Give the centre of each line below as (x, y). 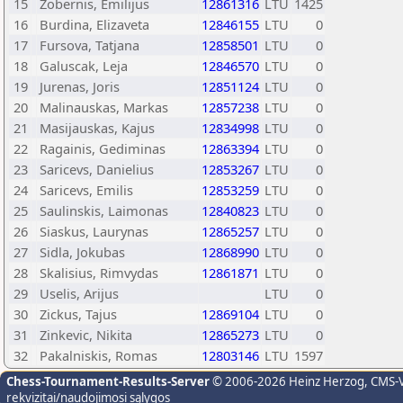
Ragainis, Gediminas (103, 148)
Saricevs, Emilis (86, 190)
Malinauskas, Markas (104, 107)
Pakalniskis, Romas (99, 355)
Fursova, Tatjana (90, 45)
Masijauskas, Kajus (97, 128)
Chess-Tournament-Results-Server (108, 381)
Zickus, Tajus (78, 314)
